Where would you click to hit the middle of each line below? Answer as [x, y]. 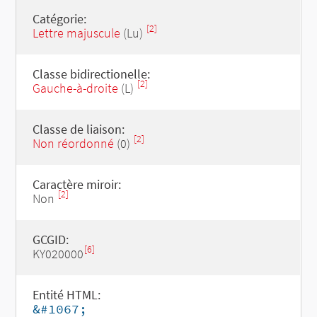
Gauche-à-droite [75, 88]
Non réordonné [73, 143]
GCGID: [50, 240]
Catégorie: [59, 19]
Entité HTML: [66, 295]
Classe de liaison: [78, 129]
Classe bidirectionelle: [91, 74]
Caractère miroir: [76, 184]
